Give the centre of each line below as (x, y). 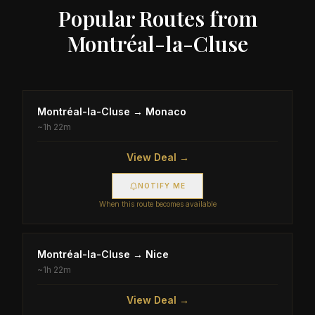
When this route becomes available (157, 204)
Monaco (166, 111)
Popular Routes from (157, 18)
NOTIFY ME (162, 186)
